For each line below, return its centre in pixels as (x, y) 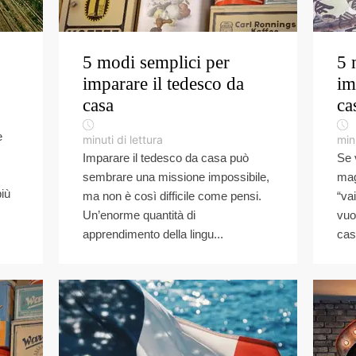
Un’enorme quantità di (139, 215)
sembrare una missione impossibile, (176, 177)
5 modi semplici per (156, 62)
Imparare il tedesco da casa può (166, 158)
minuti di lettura (123, 139)
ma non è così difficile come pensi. (172, 196)
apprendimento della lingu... (153, 234)
